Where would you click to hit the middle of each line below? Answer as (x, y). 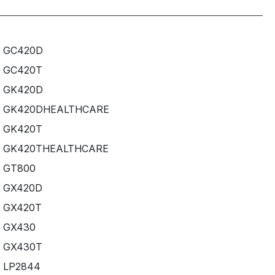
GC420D (23, 50)
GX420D (22, 188)
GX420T (22, 207)
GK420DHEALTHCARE (56, 109)
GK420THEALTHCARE (56, 148)
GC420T (22, 70)
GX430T (22, 246)
